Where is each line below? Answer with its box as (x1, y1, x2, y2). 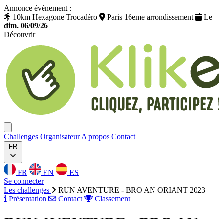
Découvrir (4, 30, 35, 39)
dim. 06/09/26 (4, 22, 48, 30)
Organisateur (40, 132, 81, 141)
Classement (93, 195, 130, 203)
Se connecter (4, 177, 44, 185)
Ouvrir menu (7, 123, 42, 131)
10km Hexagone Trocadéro (11, 13, 99, 21)
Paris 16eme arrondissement (105, 13, 195, 21)
